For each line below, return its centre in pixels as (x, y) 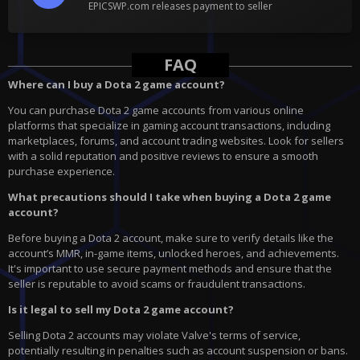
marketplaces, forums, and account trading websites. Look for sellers (176, 141)
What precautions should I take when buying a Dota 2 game (170, 197)
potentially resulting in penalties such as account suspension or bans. (178, 351)
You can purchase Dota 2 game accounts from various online (156, 110)
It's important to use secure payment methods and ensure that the (170, 269)
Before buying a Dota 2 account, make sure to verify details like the (171, 238)
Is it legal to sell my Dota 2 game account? (121, 310)
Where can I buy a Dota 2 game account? (117, 85)
